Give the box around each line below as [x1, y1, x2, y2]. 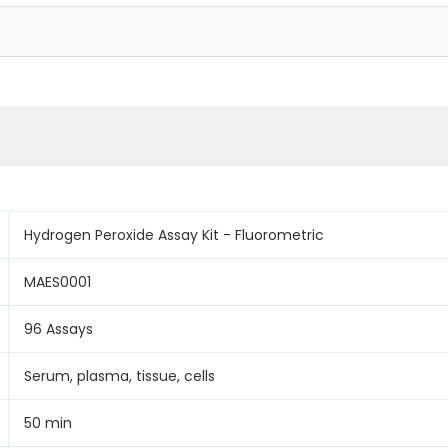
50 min [24, 412, 72, 433]
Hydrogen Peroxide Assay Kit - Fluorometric [24, 224, 324, 245]
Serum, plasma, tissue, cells [24, 365, 215, 386]
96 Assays [24, 318, 93, 339]
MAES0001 [24, 271, 91, 292]
